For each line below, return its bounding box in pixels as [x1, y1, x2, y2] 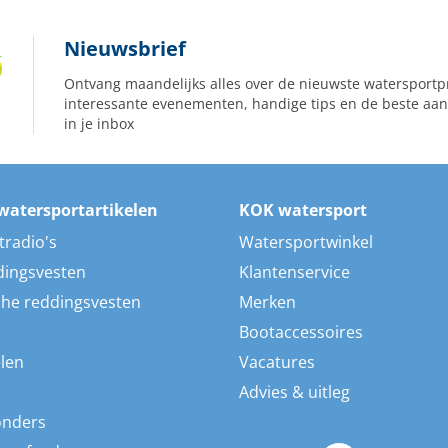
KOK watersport [239, 199, 367, 221]
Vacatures [239, 351, 315, 373]
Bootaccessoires [239, 321, 363, 343]
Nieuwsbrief [64, 35, 187, 62]
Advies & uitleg [239, 381, 350, 403]
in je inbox [64, 115, 135, 133]
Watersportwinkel [239, 231, 373, 253]
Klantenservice [239, 261, 350, 283]
